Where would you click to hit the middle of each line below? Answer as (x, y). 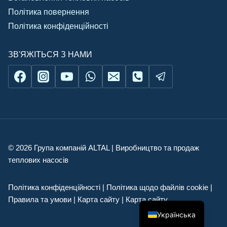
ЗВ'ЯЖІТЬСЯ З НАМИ (50, 54)
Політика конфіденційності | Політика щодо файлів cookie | (110, 187)
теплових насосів (38, 160)
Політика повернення (49, 12)
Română (171, 198)
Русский (172, 181)
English (169, 164)
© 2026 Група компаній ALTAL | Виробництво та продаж (104, 148)
